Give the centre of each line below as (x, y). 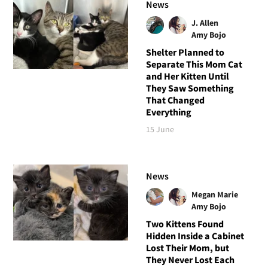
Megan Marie (214, 195)
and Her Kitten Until (187, 76)
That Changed (175, 100)
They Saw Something (190, 88)
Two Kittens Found (185, 224)
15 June (160, 130)
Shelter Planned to (185, 52)
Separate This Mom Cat (194, 64)
